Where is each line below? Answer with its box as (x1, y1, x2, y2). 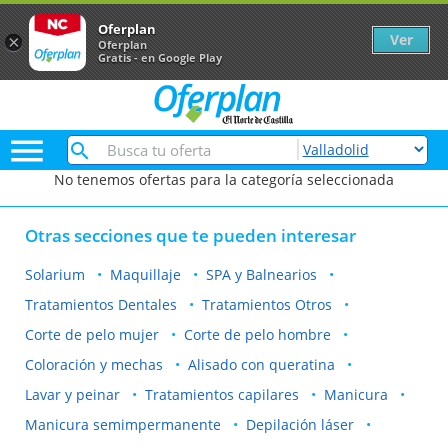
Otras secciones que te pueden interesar (25, 224, 356, 247)
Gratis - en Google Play (98, 50, 222, 66)
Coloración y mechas (25, 355, 163, 374)
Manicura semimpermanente (25, 415, 221, 434)
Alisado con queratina (188, 355, 335, 374)
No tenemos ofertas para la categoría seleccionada (54, 170, 394, 189)
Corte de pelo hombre (184, 325, 331, 344)
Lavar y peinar (25, 385, 120, 404)
